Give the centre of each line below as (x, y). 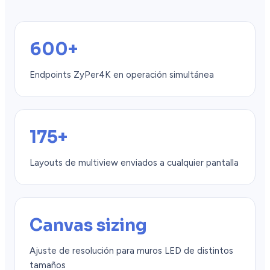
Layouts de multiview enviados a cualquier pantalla (134, 163)
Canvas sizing (88, 225)
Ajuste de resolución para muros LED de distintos (131, 251)
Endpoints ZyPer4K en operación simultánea (122, 75)
